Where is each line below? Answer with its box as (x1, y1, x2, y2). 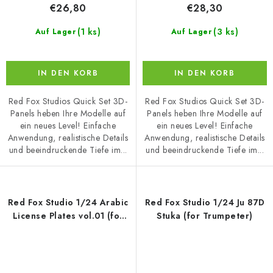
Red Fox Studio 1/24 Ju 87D (144, 196, 265, 209)
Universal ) (44, 223, 92, 236)
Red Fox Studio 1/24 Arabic (7, 196, 129, 209)
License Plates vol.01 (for (12, 210, 124, 222)
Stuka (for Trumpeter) (157, 210, 253, 222)
